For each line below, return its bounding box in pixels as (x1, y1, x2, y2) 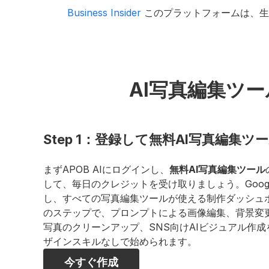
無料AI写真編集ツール (169, 163, 265, 175)
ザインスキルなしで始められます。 (43, 235, 197, 247)
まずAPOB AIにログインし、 (43, 163, 169, 175)
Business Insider (67, 7, 141, 19)
